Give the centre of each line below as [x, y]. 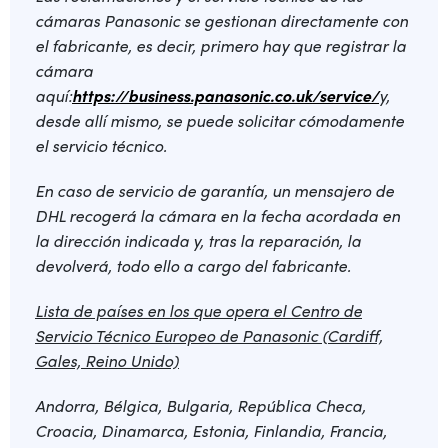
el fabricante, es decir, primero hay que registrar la [220, 45]
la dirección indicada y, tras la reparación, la [198, 240]
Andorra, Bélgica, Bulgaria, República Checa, [200, 405]
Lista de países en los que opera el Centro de [198, 310]
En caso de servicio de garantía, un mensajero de [214, 190]
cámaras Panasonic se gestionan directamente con [221, 20]
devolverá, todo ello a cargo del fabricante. [195, 265]
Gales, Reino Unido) [107, 360]
